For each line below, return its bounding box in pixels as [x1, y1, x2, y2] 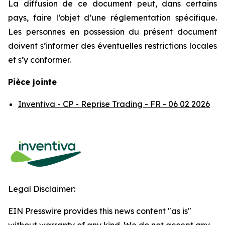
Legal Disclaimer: [8, 184, 75, 194]
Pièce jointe [8, 77, 57, 87]
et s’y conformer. [8, 55, 71, 65]
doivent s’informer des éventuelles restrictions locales [8, 41, 217, 51]
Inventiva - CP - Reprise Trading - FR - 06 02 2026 [18, 99, 210, 109]
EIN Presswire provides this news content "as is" [8, 206, 191, 216]
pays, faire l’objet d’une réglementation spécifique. [8, 13, 217, 23]
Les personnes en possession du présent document [8, 27, 217, 37]
